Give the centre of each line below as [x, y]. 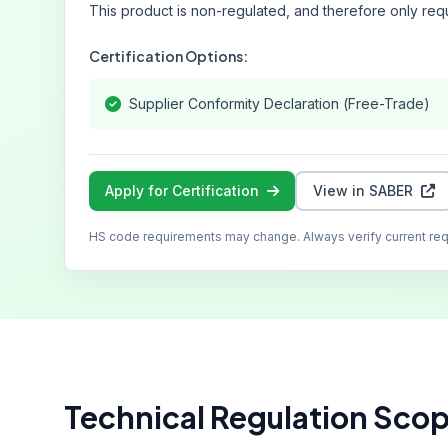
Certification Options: [168, 56]
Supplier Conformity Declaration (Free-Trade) [279, 103]
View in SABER [363, 190]
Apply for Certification [182, 190]
